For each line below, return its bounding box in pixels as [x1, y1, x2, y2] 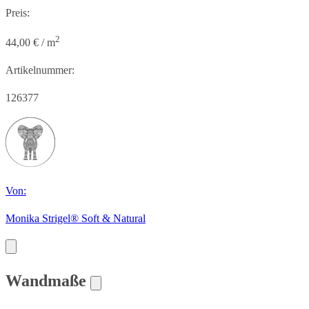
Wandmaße [6, 272, 90, 290]
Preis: [6, 6, 30, 19]
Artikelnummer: [6, 64, 74, 77]
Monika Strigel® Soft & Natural [6, 212, 146, 225]
